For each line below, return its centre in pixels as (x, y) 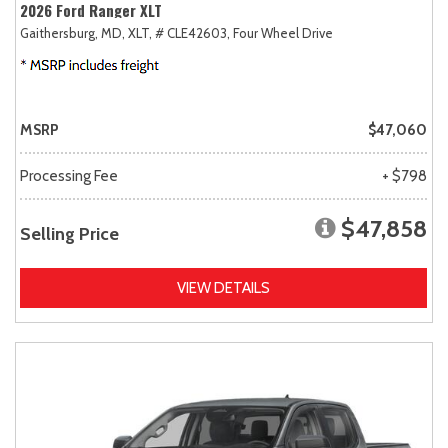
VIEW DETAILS (223, 287)
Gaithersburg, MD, (72, 32)
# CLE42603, (192, 32)
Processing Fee (69, 175)
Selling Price (69, 233)
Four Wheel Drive (283, 32)
